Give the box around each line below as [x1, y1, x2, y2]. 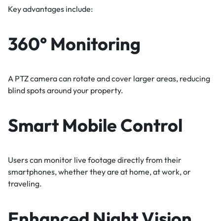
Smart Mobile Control [8, 113, 183, 136]
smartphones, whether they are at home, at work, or [8, 166, 191, 177]
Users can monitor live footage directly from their [8, 154, 182, 165]
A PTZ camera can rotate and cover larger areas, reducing [8, 73, 210, 83]
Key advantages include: [8, 3, 93, 14]
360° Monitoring [8, 32, 141, 55]
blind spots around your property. [8, 85, 123, 95]
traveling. [8, 178, 42, 188]
